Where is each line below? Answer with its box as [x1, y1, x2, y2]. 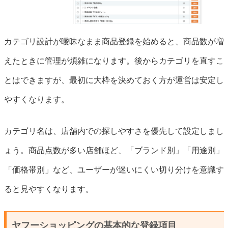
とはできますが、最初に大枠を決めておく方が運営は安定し [4, 75, 224, 84]
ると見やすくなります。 [4, 184, 94, 193]
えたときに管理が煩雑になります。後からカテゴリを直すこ [4, 56, 224, 65]
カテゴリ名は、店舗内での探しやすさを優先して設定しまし [4, 126, 224, 135]
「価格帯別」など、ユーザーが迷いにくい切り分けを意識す [4, 165, 224, 174]
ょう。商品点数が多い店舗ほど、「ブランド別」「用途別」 [4, 146, 224, 155]
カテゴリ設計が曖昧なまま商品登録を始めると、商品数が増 [4, 37, 224, 46]
